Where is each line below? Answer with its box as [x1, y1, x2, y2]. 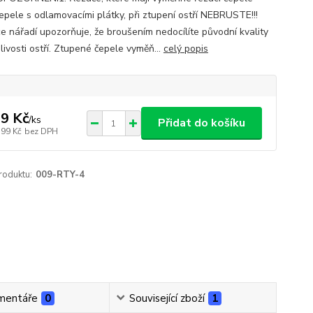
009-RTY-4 [35, 168, 85, 181]
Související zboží [129, 291, 205, 305]
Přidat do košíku [157, 115, 245, 131]
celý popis [163, 42, 208, 55]
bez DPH [24, 125, 58, 137]
